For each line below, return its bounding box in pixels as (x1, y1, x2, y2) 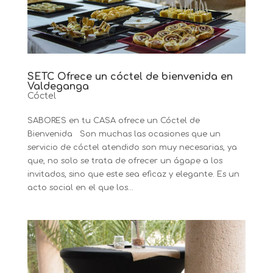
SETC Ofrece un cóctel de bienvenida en (27, 71, 233, 82)
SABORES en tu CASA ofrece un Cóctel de (27, 116, 200, 125)
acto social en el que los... (27, 183, 133, 192)
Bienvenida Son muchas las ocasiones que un (27, 130, 221, 138)
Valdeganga (27, 81, 89, 92)
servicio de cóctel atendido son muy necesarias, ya (27, 143, 237, 152)
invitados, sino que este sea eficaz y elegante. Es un (27, 170, 239, 179)
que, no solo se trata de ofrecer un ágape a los (27, 157, 222, 165)
